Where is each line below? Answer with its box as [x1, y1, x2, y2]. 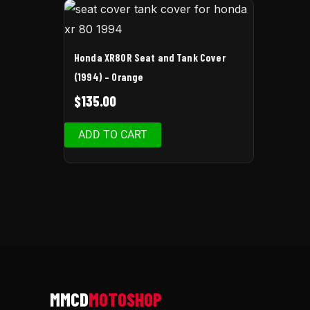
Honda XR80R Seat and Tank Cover [74, 51, 226, 64]
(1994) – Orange [74, 71, 144, 84]
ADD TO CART [78, 127, 147, 141]
